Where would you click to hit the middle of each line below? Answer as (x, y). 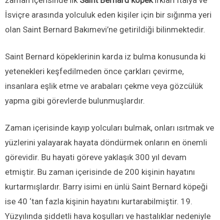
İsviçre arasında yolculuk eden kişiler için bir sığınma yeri (108, 15)
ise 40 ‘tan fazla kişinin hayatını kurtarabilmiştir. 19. (99, 202)
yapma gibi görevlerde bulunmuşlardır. (75, 101)
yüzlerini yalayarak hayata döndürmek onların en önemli (106, 143)
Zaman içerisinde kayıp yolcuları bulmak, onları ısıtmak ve (110, 128)
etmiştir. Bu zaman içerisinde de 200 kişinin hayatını (100, 172)
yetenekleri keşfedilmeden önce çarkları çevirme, (94, 71)
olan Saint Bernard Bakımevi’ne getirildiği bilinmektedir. (105, 30)
